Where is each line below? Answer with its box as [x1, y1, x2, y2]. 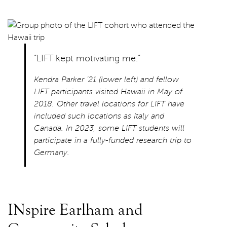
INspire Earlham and [8, 200, 143, 219]
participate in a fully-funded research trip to [34, 135, 192, 145]
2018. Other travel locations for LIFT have [34, 99, 185, 108]
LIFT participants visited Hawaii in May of [34, 87, 183, 96]
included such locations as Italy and [34, 111, 165, 121]
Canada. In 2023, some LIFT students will [34, 123, 185, 133]
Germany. [34, 147, 70, 157]
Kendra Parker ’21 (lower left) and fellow [34, 74, 179, 84]
